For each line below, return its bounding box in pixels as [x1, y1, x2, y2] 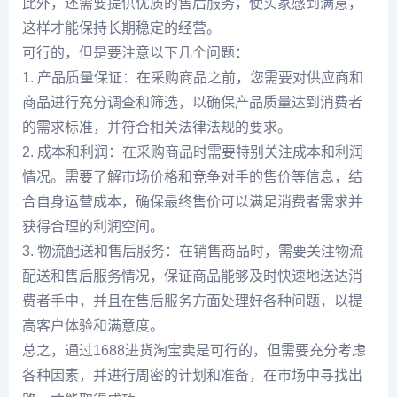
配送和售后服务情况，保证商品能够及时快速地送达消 [22, 269, 362, 284]
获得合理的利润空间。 [22, 219, 164, 234]
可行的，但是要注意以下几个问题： [22, 45, 249, 60]
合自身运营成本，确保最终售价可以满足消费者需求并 [22, 194, 362, 209]
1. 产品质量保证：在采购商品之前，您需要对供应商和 [22, 70, 363, 85]
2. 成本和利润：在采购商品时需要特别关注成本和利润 [22, 144, 363, 160]
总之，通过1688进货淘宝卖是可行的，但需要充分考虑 [22, 343, 366, 358]
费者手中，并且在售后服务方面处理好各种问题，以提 [22, 293, 362, 308]
